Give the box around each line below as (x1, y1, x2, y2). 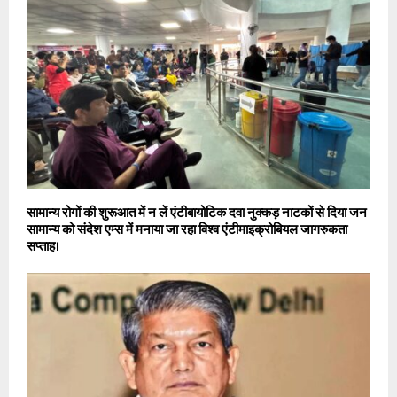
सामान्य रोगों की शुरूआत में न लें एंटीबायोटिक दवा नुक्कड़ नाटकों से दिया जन (27, 201, 367, 224)
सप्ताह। (27, 235, 59, 258)
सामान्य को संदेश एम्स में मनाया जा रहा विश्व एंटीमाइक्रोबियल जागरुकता (27, 218, 347, 241)
